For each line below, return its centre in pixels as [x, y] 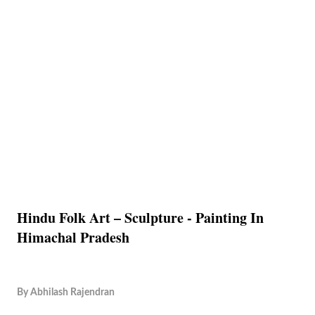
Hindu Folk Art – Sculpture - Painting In [140, 218]
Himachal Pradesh [73, 237]
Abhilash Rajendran [72, 292]
